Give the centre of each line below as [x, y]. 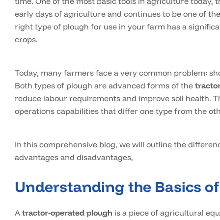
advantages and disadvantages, [74, 157]
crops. [26, 40]
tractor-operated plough [67, 213]
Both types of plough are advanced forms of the [105, 86]
